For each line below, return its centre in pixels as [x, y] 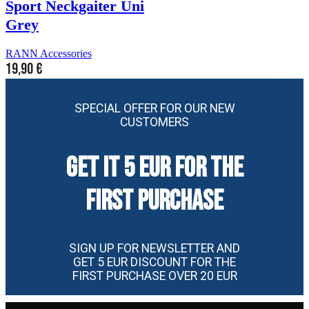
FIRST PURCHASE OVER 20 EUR [154, 276]
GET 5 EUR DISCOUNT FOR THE [154, 262]
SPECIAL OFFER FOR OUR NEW [154, 109]
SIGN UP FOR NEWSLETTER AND [154, 248]
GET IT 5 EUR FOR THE [154, 169]
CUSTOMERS [154, 122]
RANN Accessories [49, 54]
